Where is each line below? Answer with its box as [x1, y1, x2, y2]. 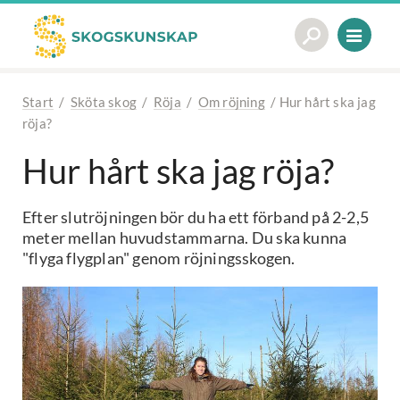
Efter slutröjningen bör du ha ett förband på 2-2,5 [22, 207, 370, 227]
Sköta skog [71, 94, 137, 110]
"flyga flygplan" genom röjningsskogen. [22, 248, 296, 268]
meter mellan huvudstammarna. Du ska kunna [22, 228, 347, 247]
